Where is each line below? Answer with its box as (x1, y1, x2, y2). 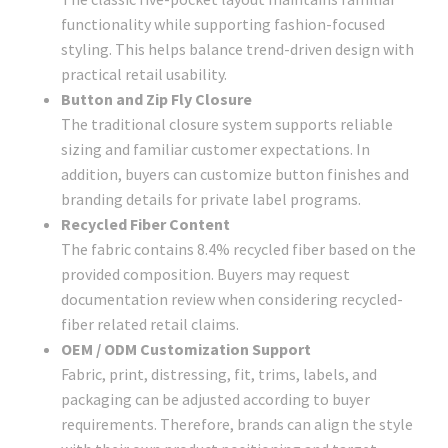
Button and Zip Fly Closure (61, 88, 252, 109)
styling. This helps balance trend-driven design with (61, 38, 414, 59)
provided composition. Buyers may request (61, 263, 350, 284)
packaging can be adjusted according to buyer (61, 388, 370, 409)
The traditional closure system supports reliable (61, 113, 393, 134)
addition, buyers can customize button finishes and (61, 163, 409, 184)
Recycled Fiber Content (61, 213, 230, 234)
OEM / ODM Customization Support (61, 338, 311, 359)
